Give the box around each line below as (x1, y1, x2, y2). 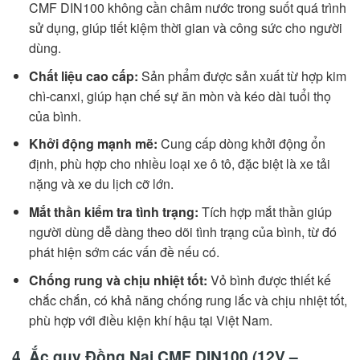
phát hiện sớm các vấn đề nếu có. (28, 243, 219, 262)
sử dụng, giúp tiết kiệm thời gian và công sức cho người (28, 18, 342, 38)
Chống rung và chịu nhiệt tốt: (28, 270, 207, 289)
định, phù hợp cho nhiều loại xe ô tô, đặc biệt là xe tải (28, 154, 330, 174)
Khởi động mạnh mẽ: (28, 134, 157, 153)
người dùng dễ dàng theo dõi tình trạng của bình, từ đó (28, 223, 337, 242)
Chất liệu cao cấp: (28, 66, 138, 85)
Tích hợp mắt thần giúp (198, 202, 332, 222)
